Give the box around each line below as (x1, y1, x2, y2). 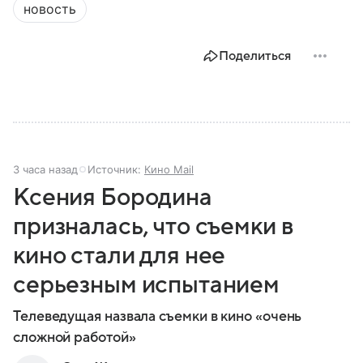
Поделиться (219, 48, 291, 63)
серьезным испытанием (13, 271, 280, 298)
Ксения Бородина (13, 183, 212, 211)
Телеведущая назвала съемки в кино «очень (13, 308, 302, 324)
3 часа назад (13, 162, 78, 176)
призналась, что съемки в (13, 212, 293, 240)
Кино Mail (144, 162, 194, 176)
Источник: (88, 162, 144, 176)
